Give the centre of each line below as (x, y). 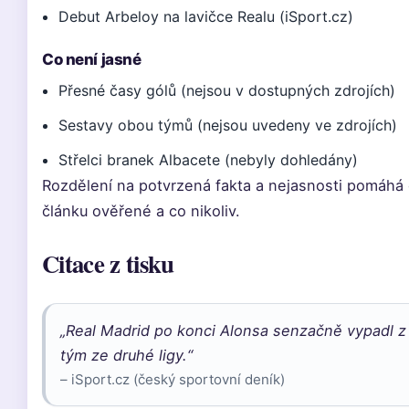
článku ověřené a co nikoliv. (141, 211)
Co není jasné (92, 59)
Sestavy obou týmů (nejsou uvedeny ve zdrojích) (228, 125)
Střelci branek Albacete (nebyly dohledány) (209, 160)
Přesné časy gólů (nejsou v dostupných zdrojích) (227, 90)
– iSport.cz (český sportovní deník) (173, 379)
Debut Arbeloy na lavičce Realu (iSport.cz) (206, 16)
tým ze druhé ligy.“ (126, 355)
